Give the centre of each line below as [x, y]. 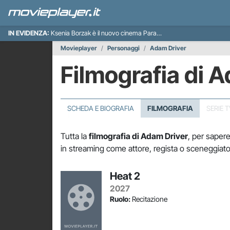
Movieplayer [79, 48]
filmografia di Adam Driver [138, 136]
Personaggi [123, 48]
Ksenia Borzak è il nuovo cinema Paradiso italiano [104, 33]
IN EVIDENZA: [29, 33]
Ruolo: [120, 199]
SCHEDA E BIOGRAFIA [101, 108]
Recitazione [149, 199]
